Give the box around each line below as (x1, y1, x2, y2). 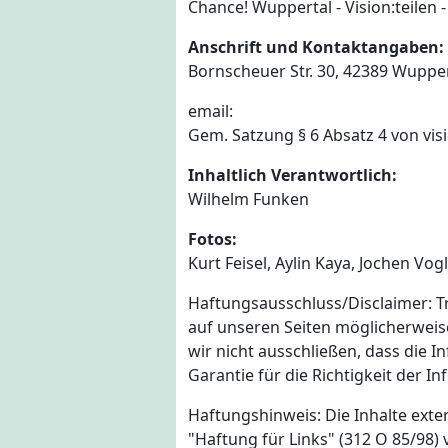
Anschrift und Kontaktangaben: (188, 36, 444, 59)
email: (188, 100, 233, 123)
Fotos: (188, 228, 237, 251)
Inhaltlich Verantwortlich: (188, 164, 397, 187)
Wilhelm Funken (188, 188, 309, 211)
